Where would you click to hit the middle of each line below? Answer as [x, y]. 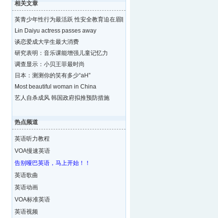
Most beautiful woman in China [55, 87]
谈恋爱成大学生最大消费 [46, 42]
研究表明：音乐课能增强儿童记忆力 [61, 53]
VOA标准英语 [32, 200]
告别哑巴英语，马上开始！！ [52, 163]
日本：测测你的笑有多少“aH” [52, 75]
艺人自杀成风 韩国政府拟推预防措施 [62, 98]
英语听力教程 [32, 139]
